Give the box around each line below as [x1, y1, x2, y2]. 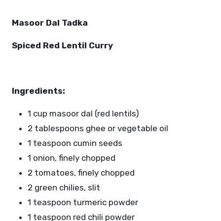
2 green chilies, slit [28, 183, 100, 192]
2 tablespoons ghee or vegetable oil [28, 123, 168, 133]
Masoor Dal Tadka [12, 18, 88, 28]
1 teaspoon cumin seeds [28, 138, 122, 148]
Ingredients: [12, 86, 65, 96]
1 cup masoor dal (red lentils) [28, 109, 139, 118]
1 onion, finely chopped [28, 153, 115, 163]
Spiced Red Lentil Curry [12, 40, 113, 50]
